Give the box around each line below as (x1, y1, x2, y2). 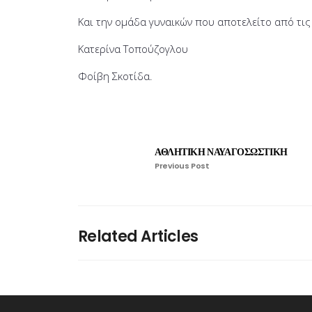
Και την (78, 14, 115, 29)
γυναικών (149, 14, 192, 29)
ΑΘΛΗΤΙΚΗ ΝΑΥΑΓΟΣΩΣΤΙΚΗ (155, 144, 288, 159)
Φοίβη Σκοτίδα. (78, 68, 153, 83)
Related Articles (78, 225, 198, 247)
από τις (272, 14, 311, 29)
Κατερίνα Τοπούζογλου (78, 41, 191, 56)
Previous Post (155, 159, 210, 171)
